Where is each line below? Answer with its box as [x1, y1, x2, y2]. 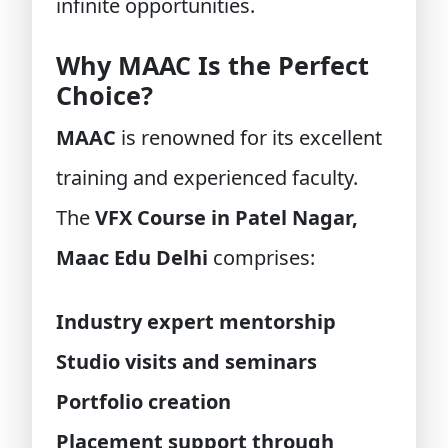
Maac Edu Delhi [56, 244, 208, 271]
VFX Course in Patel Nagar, [95, 204, 358, 231]
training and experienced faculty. [56, 164, 358, 191]
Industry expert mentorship [56, 308, 336, 335]
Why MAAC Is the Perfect [56, 48, 369, 82]
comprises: [208, 244, 315, 271]
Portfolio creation [56, 388, 231, 415]
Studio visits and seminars [56, 348, 317, 375]
